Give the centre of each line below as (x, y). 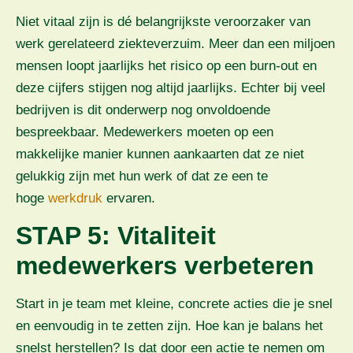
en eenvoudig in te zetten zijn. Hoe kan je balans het (169, 325)
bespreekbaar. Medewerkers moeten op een (145, 132)
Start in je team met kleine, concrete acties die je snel (174, 303)
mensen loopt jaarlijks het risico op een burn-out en (166, 65)
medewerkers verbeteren (165, 265)
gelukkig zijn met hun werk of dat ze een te (142, 176)
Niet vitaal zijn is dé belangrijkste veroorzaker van (163, 21)
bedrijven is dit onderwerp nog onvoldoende (143, 110)
